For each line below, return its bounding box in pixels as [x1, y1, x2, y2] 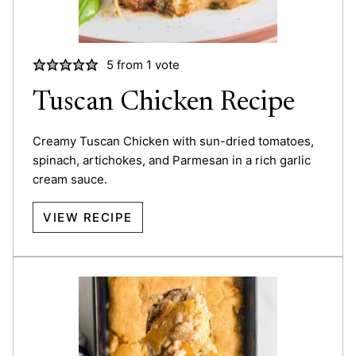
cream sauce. [33, 171, 107, 187]
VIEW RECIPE [43, 209, 133, 225]
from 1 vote [113, 56, 180, 72]
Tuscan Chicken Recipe [33, 89, 295, 117]
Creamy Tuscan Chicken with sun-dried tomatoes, [33, 133, 314, 149]
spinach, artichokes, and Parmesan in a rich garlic [33, 152, 311, 168]
